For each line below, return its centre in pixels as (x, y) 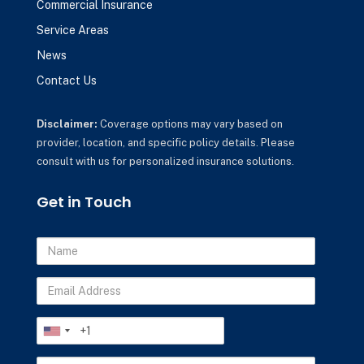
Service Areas (72, 30)
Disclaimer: (67, 124)
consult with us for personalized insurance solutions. (165, 161)
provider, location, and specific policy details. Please (165, 143)
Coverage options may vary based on (190, 124)
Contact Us (66, 80)
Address (59, 304)
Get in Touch (84, 202)
